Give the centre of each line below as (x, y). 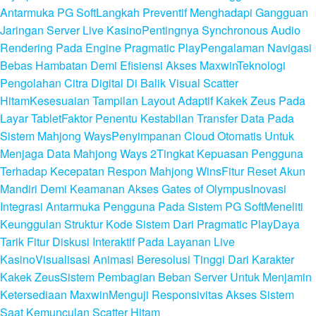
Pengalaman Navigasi (256, 48)
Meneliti (284, 207)
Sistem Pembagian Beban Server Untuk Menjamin (186, 277)
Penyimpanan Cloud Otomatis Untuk (203, 136)
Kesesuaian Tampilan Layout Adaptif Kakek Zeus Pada (168, 101)
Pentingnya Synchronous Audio (221, 30)
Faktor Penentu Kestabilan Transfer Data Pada (178, 119)
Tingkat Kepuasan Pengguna (230, 154)
